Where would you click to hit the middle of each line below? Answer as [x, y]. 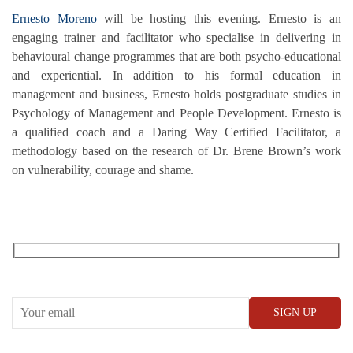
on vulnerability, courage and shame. [103, 170]
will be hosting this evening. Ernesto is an [219, 19]
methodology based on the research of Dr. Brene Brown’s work [176, 151]
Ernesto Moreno [54, 19]
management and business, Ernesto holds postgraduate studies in [176, 95]
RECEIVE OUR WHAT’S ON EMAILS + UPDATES [134, 268]
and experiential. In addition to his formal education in [176, 76]
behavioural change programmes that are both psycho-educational [176, 57]
